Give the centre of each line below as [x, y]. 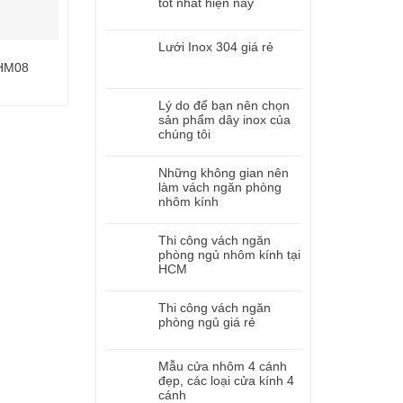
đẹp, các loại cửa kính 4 [226, 381]
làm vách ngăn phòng [220, 187]
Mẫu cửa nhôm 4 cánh [223, 366]
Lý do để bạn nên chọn [224, 105]
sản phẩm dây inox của [224, 120]
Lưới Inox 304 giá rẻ [216, 47]
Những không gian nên [224, 173]
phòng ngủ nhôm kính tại [229, 255]
